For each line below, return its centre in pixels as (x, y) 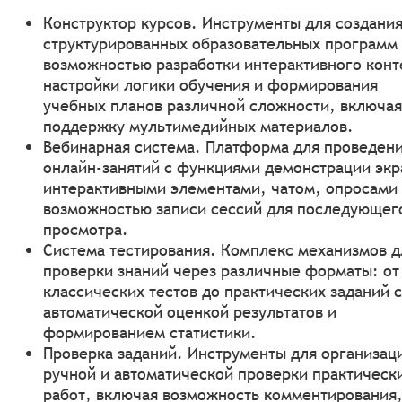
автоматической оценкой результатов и (190, 311)
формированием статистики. (150, 332)
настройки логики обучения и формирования (210, 84)
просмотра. (86, 229)
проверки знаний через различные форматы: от (221, 270)
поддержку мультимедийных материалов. (198, 126)
